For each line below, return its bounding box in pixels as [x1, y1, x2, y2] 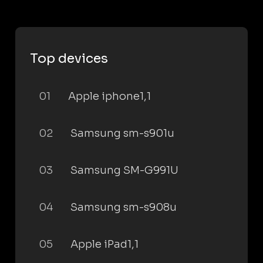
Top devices [30, 50, 108, 66]
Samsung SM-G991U [70, 164, 178, 177]
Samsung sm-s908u [70, 201, 177, 214]
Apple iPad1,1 [70, 238, 139, 251]
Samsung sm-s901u [70, 127, 174, 140]
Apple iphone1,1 [68, 90, 151, 103]
